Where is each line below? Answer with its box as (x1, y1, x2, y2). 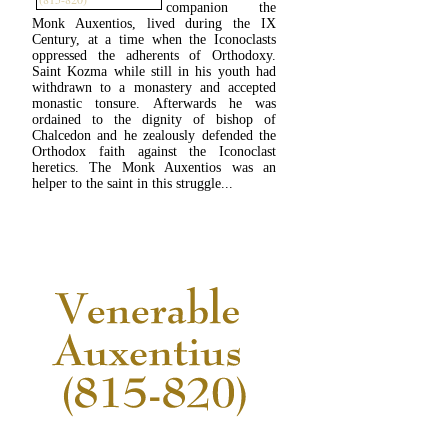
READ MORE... (112, 221, 196, 235)
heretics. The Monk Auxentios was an (32, 160, 276, 175)
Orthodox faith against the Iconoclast (32, 144, 276, 159)
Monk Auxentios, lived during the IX (32, 16, 276, 31)
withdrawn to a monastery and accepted (32, 80, 276, 95)
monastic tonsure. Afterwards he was (32, 96, 276, 111)
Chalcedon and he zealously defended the (32, 128, 276, 143)
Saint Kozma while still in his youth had (32, 64, 276, 79)
